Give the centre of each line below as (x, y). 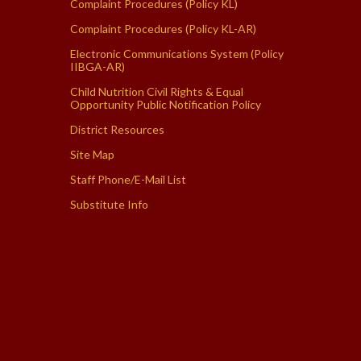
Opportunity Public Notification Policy (166, 104)
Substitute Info (109, 204)
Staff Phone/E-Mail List (128, 179)
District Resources (117, 129)
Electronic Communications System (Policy (177, 53)
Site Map (92, 154)
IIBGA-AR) (98, 66)
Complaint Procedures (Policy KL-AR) (163, 28)
